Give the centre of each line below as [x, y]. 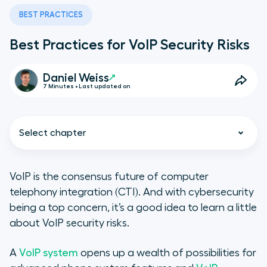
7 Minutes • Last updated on [87, 86]
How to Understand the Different [135, 236]
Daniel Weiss [76, 77]
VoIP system [49, 253]
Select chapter [53, 133]
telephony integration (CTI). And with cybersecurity [132, 192]
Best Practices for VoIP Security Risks [130, 45]
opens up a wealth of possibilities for [167, 253]
